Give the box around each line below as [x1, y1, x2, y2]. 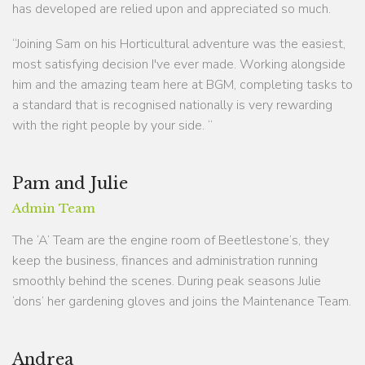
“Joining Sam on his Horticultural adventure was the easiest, [12, 34, 345, 53]
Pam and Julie [12, 173, 128, 193]
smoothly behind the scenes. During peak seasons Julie [12, 271, 321, 290]
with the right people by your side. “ [12, 116, 213, 134]
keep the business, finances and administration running [12, 251, 318, 270]
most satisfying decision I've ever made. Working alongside [12, 55, 345, 73]
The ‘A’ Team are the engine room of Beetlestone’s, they [12, 231, 329, 249]
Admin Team [12, 200, 95, 216]
